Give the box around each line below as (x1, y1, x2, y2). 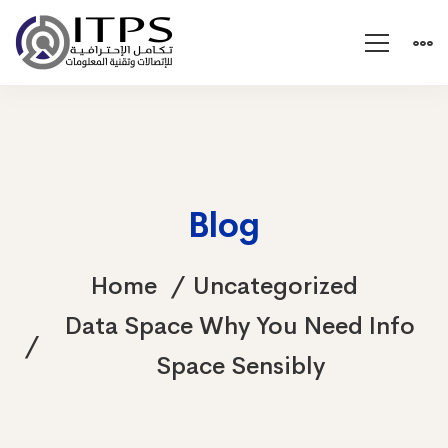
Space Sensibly (155, 351, 325, 381)
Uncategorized (192, 271, 358, 301)
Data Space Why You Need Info (65, 311, 415, 341)
